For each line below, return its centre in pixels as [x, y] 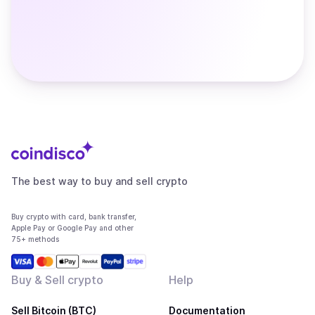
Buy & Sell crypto [57, 280]
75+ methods [35, 239]
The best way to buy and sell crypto [99, 181]
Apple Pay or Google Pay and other [72, 228]
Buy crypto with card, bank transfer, [74, 217]
